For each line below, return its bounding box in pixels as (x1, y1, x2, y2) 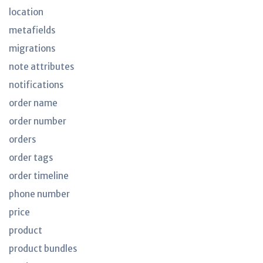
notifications (9, 79, 63, 90)
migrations (9, 43, 55, 54)
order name (9, 97, 58, 109)
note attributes (9, 61, 74, 72)
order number (9, 116, 66, 127)
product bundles (9, 243, 77, 254)
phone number (9, 188, 70, 200)
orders (9, 134, 36, 145)
